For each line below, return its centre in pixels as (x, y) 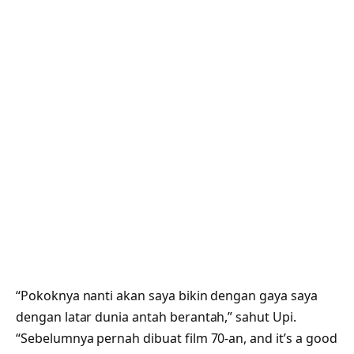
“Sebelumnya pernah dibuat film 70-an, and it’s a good (177, 339)
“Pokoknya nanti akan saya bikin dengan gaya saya (167, 296)
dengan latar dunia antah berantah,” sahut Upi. (156, 317)
